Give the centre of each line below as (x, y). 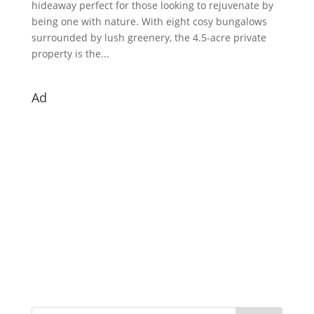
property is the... (70, 54)
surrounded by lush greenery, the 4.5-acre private (149, 38)
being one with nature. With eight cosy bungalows (149, 22)
